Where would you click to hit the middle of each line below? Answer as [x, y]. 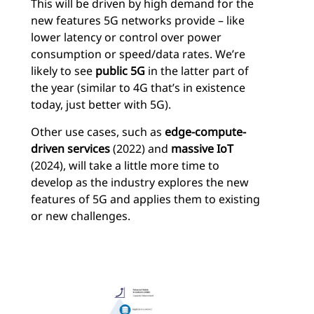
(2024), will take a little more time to [125, 165]
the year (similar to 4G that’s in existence [138, 87]
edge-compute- [205, 131]
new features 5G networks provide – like [138, 20]
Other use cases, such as [98, 131]
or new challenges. [81, 216]
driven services [70, 148]
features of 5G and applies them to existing [145, 199]
